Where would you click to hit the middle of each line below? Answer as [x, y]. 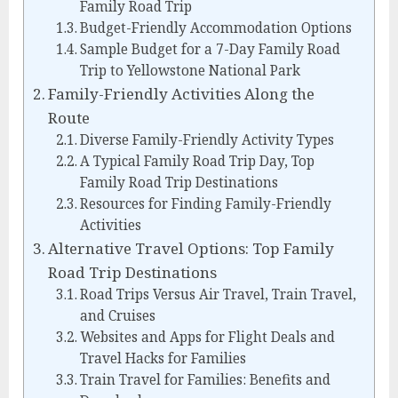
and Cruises [117, 315]
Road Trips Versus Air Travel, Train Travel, [218, 294]
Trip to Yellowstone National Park [190, 70]
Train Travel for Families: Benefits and [205, 379]
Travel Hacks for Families [163, 358]
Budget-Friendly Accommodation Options [215, 28]
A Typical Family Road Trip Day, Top [197, 161]
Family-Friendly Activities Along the [182, 93]
